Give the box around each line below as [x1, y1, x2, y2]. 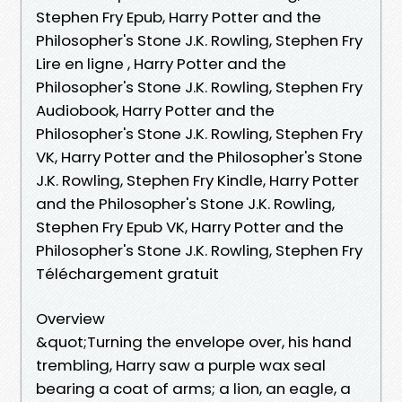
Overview [36, 307, 105, 329]
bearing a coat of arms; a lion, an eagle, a [36, 377, 351, 399]
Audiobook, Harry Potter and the [36, 99, 275, 121]
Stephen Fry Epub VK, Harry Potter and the [36, 215, 344, 238]
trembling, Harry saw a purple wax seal [36, 354, 326, 376]
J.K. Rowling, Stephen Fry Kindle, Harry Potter [36, 169, 359, 191]
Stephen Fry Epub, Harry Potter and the [36, 5, 321, 28]
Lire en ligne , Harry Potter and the [36, 52, 286, 74]
